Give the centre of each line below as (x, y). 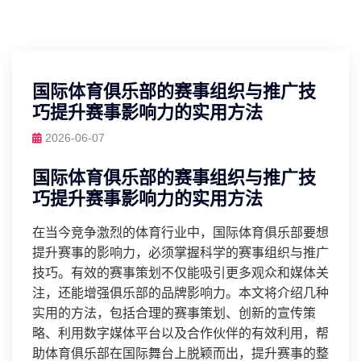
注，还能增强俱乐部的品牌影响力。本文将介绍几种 (180, 293)
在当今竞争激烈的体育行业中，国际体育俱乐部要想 (180, 232)
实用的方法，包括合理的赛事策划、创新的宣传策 (174, 313)
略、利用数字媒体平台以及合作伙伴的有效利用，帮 (180, 333)
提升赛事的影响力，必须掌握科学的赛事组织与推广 (180, 253)
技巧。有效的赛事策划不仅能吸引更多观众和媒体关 (180, 273)
